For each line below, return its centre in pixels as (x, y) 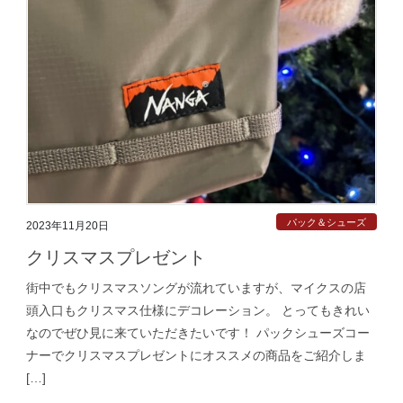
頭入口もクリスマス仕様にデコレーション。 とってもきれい (198, 310)
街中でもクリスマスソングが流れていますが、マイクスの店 (196, 287)
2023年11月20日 (67, 225)
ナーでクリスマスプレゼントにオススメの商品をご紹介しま (196, 355)
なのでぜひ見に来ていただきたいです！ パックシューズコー (198, 332)
